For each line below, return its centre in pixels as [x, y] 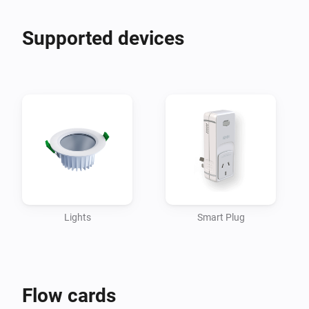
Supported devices [103, 38]
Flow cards [69, 295]
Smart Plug [221, 217]
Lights [77, 217]
